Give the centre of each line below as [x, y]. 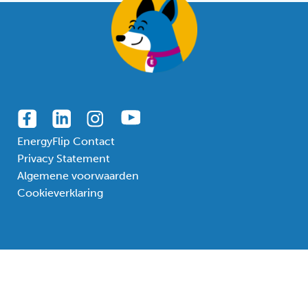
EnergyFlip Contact [66, 141]
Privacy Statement [64, 158]
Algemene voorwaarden [78, 175]
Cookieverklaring [60, 192]
